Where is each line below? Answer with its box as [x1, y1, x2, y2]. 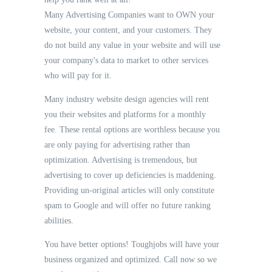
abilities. [44, 216, 73, 226]
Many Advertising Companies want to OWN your [44, 10, 214, 20]
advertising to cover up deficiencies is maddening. [44, 171, 216, 180]
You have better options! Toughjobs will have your [44, 240, 219, 250]
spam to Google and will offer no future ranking [44, 201, 211, 211]
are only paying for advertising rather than [44, 140, 190, 150]
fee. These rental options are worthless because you [44, 125, 220, 135]
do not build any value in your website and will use [44, 41, 220, 50]
